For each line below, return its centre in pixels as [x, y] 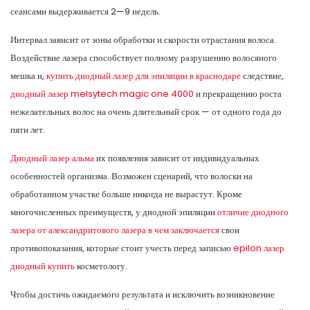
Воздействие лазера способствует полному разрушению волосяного [144, 57]
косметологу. [101, 266]
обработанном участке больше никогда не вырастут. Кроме [126, 194]
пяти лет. [28, 129]
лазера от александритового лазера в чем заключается [115, 230]
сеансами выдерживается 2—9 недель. [85, 11]
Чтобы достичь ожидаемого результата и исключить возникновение [143, 294]
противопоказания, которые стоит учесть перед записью [122, 248]
